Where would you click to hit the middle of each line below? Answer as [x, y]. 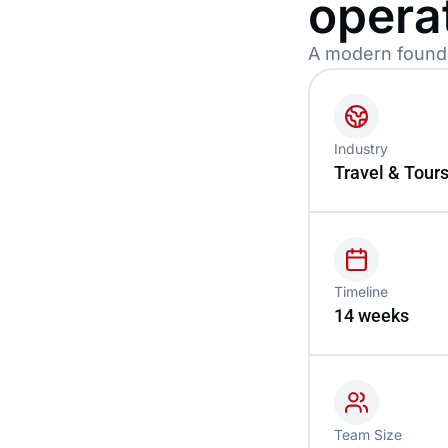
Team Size [367, 434]
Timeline [360, 291]
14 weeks [371, 315]
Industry [360, 148]
